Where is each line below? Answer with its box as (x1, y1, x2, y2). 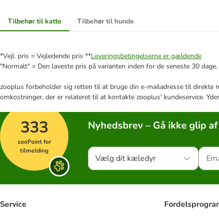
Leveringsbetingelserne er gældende (91, 51, 201, 61)
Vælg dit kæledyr (95, 153, 156, 164)
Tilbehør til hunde (77, 16, 134, 26)
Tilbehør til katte (8, 16, 62, 26)
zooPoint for (17, 137, 51, 146)
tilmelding (20, 146, 48, 154)
